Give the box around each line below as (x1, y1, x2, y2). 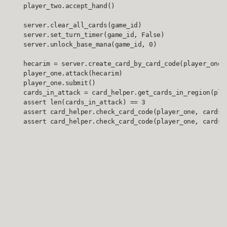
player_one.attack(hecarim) (8, 69, 123, 78)
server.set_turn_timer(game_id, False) (8, 31, 165, 39)
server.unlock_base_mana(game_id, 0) (8, 41, 157, 49)
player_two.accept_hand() (8, 2, 115, 10)
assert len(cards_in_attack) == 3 (8, 98, 145, 106)
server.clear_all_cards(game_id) (8, 21, 142, 29)
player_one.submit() (8, 79, 96, 87)
